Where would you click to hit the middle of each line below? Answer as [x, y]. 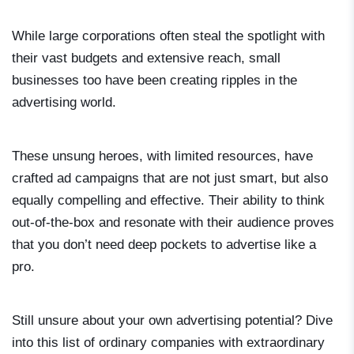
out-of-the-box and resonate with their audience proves [173, 222]
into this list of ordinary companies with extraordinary [168, 342]
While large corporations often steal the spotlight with [168, 36]
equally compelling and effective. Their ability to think [168, 200]
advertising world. [64, 102]
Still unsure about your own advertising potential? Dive [172, 320]
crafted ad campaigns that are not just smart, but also [170, 178]
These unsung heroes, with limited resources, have [162, 156]
